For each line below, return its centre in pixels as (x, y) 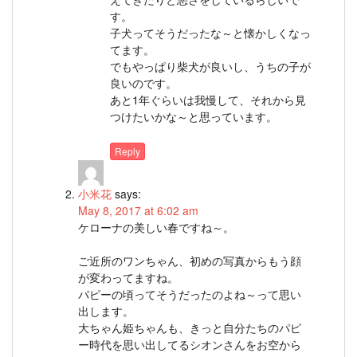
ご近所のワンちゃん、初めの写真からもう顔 (190, 260)
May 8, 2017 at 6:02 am (138, 210)
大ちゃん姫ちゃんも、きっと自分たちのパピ (190, 327)
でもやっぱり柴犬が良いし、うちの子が (210, 66)
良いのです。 (143, 82)
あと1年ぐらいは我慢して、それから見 (208, 99)
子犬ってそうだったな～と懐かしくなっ (210, 32)
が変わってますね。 (128, 277)
